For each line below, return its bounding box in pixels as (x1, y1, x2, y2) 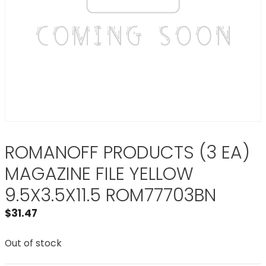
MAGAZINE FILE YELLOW (5, 161, 194, 186)
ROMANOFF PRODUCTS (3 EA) (5, 140, 250, 165)
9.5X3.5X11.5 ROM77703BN (5, 183, 216, 208)
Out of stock (5, 236, 62, 249)
